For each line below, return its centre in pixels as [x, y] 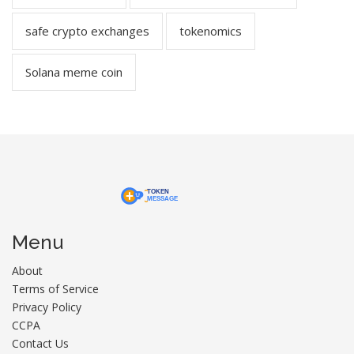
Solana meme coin [74, 72]
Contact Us [40, 343]
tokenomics [211, 31]
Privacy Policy [47, 307]
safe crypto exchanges [87, 31]
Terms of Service [55, 289]
